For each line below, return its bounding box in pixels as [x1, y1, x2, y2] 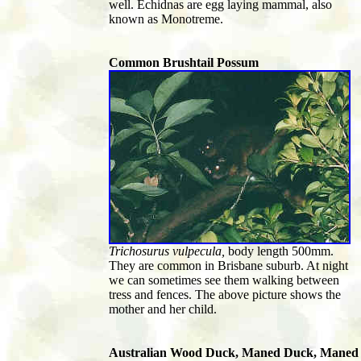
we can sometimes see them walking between [109, 273, 339, 288]
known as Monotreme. [109, 12, 223, 27]
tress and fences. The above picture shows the [109, 288, 341, 302]
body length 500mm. [228, 244, 334, 259]
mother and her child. [109, 302, 217, 317]
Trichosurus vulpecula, [109, 244, 228, 259]
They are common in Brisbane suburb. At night [109, 259, 348, 273]
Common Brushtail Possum [109, 56, 259, 70]
